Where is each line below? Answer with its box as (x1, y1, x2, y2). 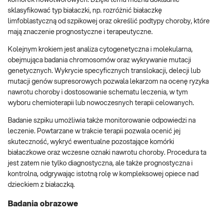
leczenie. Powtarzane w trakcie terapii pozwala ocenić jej (8, 128, 181, 135)
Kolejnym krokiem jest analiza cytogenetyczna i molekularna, (8, 46, 193, 54)
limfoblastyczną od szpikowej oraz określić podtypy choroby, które (8, 18, 210, 25)
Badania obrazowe (8, 200, 78, 208)
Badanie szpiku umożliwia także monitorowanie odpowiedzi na (8, 117, 196, 125)
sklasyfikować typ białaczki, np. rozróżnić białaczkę (8, 7, 162, 15)
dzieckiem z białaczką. (8, 182, 75, 189)
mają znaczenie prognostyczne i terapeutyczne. (8, 29, 153, 36)
